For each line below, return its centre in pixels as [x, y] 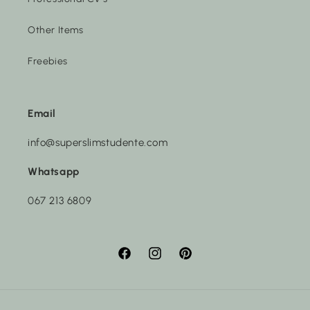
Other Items [56, 30]
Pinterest [198, 261]
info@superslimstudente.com [98, 142]
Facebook [139, 261]
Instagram [171, 261]
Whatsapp [54, 171]
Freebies [48, 61]
